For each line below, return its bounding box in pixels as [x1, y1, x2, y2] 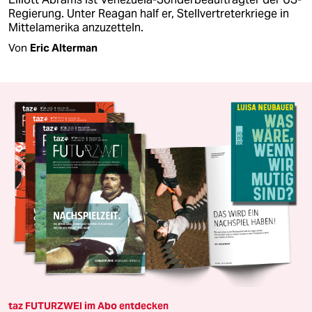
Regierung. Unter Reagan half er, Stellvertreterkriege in [8, 6, 289, 21]
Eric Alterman [30, 40, 97, 54]
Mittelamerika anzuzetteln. [8, 19, 143, 35]
